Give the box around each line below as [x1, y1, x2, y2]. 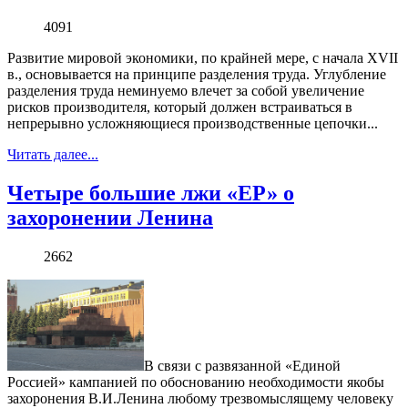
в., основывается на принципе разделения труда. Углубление [7, 66, 386, 82]
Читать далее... [7, 146, 98, 162]
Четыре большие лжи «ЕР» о [7, 180, 294, 205]
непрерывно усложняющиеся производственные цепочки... [7, 115, 378, 131]
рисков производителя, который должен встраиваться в [7, 98, 352, 115]
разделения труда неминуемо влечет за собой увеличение [7, 82, 364, 98]
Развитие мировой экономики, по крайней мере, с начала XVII [7, 49, 398, 66]
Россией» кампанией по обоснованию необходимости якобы [7, 373, 384, 390]
